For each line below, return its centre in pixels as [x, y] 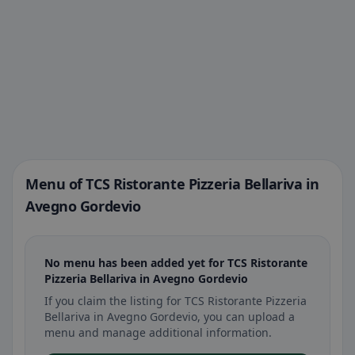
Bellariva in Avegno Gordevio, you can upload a [170, 317]
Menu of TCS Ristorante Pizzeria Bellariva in [172, 184]
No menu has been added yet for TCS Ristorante [176, 263]
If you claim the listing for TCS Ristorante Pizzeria [176, 301]
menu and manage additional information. [158, 332]
